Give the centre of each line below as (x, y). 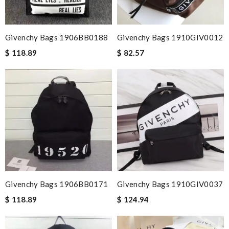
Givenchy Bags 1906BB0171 (57, 184)
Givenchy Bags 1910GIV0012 (170, 37)
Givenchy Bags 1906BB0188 (57, 37)
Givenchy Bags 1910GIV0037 (170, 184)
